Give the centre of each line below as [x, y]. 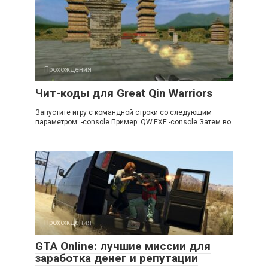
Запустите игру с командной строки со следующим [124, 112]
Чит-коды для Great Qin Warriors [124, 93]
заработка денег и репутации [117, 258]
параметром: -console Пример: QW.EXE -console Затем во [133, 122]
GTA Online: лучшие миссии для [123, 246]
